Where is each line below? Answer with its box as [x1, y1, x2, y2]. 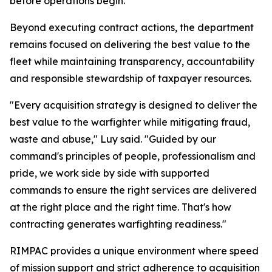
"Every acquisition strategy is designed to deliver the [10, 99, 257, 111]
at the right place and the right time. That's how [10, 201, 231, 213]
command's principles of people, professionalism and [10, 150, 256, 162]
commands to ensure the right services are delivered [10, 184, 257, 196]
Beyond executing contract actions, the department [10, 21, 254, 33]
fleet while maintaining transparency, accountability [10, 55, 254, 67]
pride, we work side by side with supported [10, 167, 209, 179]
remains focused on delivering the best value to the [10, 38, 250, 50]
